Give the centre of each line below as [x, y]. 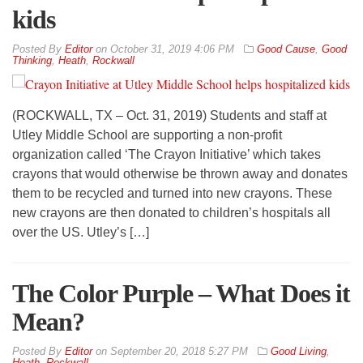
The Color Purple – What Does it [181, 294]
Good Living [299, 352]
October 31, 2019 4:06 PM [172, 49]
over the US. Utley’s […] [81, 233]
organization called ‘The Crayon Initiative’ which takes [167, 155]
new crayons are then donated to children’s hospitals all [171, 213]
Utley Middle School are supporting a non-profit [147, 135]
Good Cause [286, 49]
